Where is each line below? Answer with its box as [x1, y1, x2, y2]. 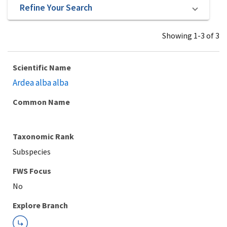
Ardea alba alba [13, 77, 68, 88]
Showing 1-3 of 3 [162, 30, 219, 41]
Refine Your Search [20, 1, 92, 13]
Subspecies [13, 146, 51, 157]
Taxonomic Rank [13, 131, 74, 141]
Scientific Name [13, 62, 71, 72]
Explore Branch [13, 200, 68, 210]
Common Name [13, 97, 70, 107]
